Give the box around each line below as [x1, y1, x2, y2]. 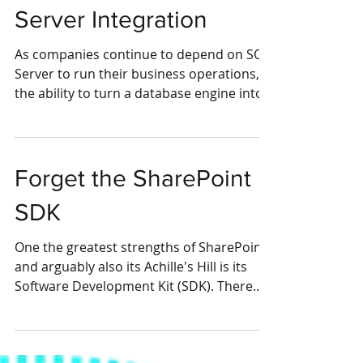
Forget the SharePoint [15, 214, 251, 240]
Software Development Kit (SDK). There [15, 326, 253, 344]
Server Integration [15, 55, 207, 81]
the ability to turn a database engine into [15, 133, 263, 151]
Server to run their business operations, [15, 113, 259, 131]
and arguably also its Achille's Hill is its [15, 306, 247, 324]
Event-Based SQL [15, 21, 202, 47]
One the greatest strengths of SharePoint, [15, 287, 270, 305]
